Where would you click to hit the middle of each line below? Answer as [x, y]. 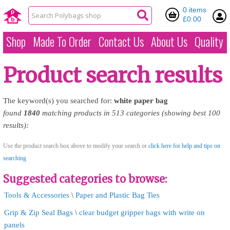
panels [14, 225]
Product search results [113, 75]
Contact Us [121, 42]
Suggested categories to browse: [85, 179]
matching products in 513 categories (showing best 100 [130, 113]
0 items [195, 10]
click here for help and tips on [184, 146]
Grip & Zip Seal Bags [39, 213]
